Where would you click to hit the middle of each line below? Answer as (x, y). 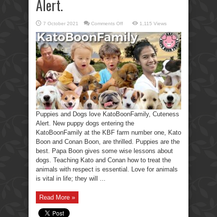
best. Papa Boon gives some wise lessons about (104, 151)
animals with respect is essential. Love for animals (107, 169)
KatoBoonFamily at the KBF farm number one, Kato (108, 132)
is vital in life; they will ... (71, 178)
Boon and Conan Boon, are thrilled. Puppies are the (108, 141)
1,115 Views (153, 23)
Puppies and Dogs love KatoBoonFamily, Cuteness (108, 114)
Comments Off (107, 23)
